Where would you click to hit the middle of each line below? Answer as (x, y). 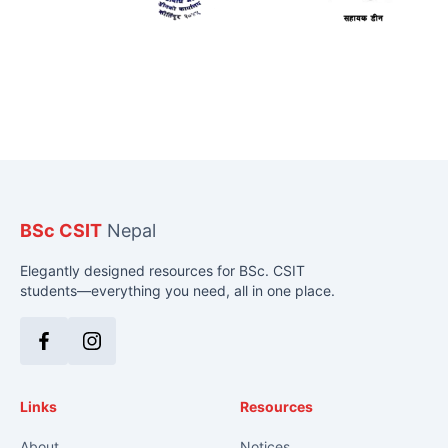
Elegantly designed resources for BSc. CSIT (162, 270)
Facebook (80, 351)
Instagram (128, 351)
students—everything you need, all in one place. (177, 290)
